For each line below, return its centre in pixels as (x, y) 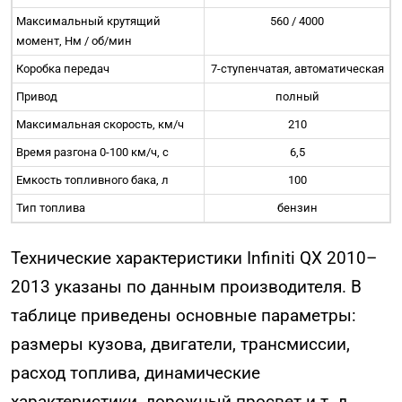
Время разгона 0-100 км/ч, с (92, 153)
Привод (37, 97)
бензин (297, 208)
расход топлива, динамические (135, 372)
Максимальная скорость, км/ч (100, 125)
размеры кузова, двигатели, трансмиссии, (180, 344)
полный (297, 97)
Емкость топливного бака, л (92, 180)
